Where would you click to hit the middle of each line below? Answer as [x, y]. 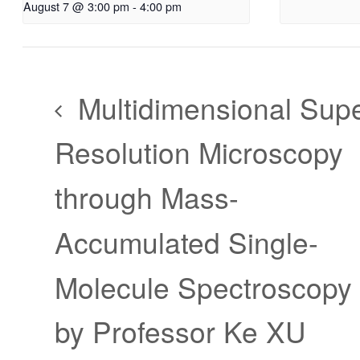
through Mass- [147, 197]
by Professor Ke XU [180, 331]
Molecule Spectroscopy [203, 286]
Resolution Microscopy [199, 152]
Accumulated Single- [186, 241]
